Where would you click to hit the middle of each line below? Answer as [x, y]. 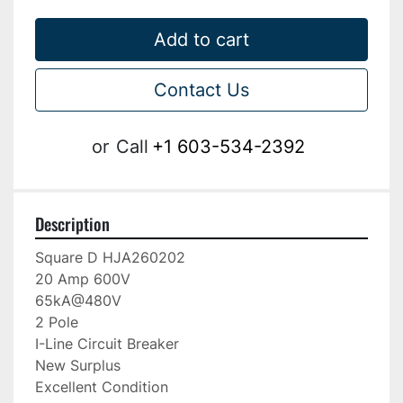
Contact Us [201, 90]
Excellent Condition [102, 387]
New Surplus [78, 366]
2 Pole [57, 322]
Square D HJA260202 [110, 258]
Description [72, 224]
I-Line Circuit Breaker [107, 344]
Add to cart [201, 40]
